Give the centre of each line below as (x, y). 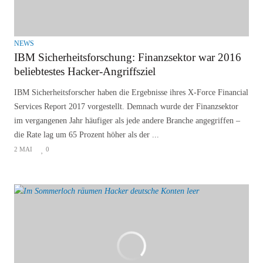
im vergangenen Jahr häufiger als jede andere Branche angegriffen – (127, 120)
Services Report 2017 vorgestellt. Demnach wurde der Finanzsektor (126, 106)
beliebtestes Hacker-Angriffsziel (85, 71)
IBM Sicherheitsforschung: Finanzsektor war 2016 (128, 57)
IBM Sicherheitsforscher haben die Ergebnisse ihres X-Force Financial (131, 92)
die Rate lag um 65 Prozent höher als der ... (87, 134)
